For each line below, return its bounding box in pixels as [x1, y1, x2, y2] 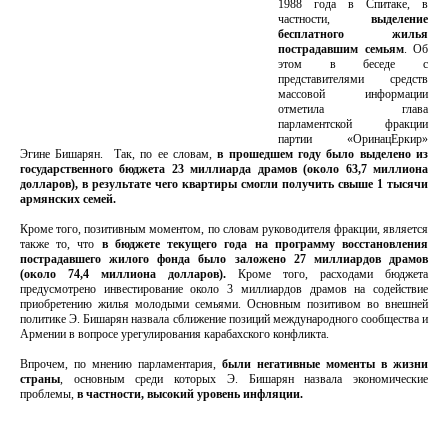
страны [20, 372, 60, 386]
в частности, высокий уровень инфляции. [77, 387, 303, 401]
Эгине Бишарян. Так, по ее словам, [20, 147, 218, 161]
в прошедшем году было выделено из [217, 147, 429, 161]
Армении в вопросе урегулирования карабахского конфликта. [20, 327, 329, 341]
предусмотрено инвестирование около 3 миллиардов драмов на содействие [20, 282, 428, 296]
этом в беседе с [278, 57, 428, 71]
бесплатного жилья [278, 27, 428, 41]
